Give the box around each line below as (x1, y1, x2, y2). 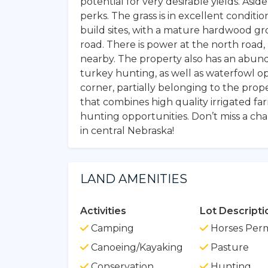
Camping (89, 222, 134, 234)
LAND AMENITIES (80, 171, 187, 186)
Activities (80, 205, 126, 217)
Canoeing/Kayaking (89, 241, 183, 253)
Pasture (208, 241, 249, 253)
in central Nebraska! (80, 124, 174, 136)
